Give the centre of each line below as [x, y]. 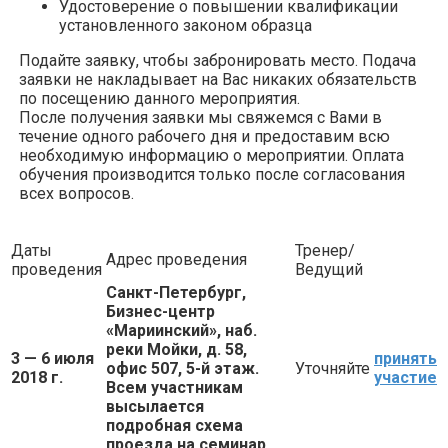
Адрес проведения [176, 259]
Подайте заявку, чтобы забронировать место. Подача [217, 60]
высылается [155, 406]
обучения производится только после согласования [212, 174]
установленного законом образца [185, 25]
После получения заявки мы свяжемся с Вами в [200, 117]
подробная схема [174, 425]
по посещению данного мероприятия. [159, 98]
